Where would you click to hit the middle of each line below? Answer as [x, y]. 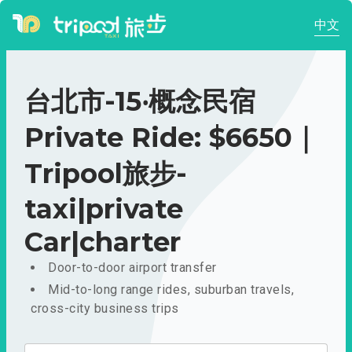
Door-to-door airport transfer [132, 268]
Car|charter [103, 242]
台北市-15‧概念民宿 [140, 101]
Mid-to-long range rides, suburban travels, [171, 290]
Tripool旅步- [106, 174]
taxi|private [104, 209]
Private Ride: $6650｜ [171, 137]
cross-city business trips [105, 308]
